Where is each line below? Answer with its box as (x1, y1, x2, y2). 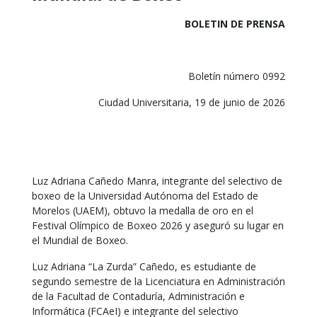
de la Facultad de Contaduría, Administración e (32, 289, 245, 303)
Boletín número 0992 (188, 69, 285, 83)
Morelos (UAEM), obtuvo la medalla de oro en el (32, 204, 253, 217)
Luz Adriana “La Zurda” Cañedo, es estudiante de (32, 260, 256, 273)
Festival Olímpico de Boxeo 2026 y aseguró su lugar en (32, 219, 284, 232)
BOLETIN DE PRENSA (185, 17, 285, 30)
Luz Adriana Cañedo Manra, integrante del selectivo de (32, 174, 282, 188)
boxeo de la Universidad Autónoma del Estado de (32, 189, 258, 202)
